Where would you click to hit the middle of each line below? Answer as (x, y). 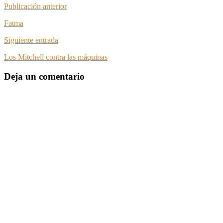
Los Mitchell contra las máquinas (56, 57)
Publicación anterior (35, 6)
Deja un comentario (44, 76)
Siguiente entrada (31, 40)
